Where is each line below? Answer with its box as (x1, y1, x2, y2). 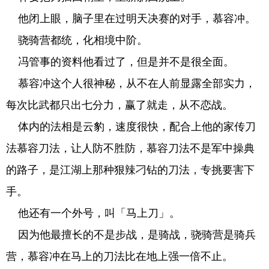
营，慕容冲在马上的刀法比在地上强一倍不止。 (6, 250, 233, 262)
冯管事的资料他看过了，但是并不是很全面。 (6, 56, 234, 68)
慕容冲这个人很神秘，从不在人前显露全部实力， (6, 77, 256, 89)
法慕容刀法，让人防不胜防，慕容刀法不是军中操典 (6, 142, 255, 154)
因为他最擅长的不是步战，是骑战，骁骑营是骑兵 (6, 229, 256, 241)
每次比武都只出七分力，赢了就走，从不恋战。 (6, 99, 233, 111)
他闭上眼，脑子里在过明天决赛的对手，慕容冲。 (6, 13, 256, 25)
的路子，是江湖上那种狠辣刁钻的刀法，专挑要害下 (6, 164, 255, 176)
